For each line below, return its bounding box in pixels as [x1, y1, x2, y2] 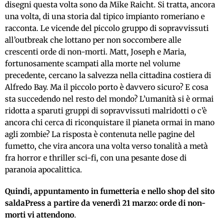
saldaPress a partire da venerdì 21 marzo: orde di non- [5, 198, 206, 208]
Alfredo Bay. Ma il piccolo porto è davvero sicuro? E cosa [5, 82, 208, 92]
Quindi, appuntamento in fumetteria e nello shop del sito [5, 187, 215, 196]
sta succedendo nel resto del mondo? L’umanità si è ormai [5, 94, 214, 104]
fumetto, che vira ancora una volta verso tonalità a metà [5, 141, 208, 151]
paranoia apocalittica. [5, 165, 82, 174]
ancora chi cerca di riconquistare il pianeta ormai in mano [5, 118, 215, 127]
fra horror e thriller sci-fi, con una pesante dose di [5, 153, 187, 163]
